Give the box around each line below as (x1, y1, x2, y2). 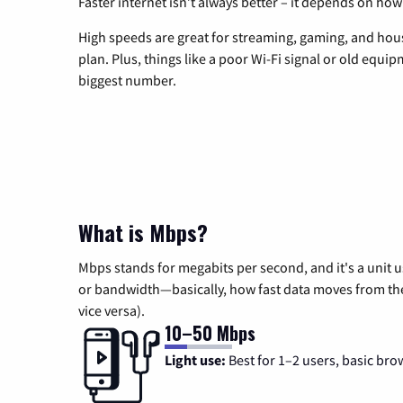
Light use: (165, 350, 228, 369)
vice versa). (78, 300, 145, 319)
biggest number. (78, 70, 176, 89)
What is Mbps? (78, 215, 208, 248)
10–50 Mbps (165, 318, 255, 346)
